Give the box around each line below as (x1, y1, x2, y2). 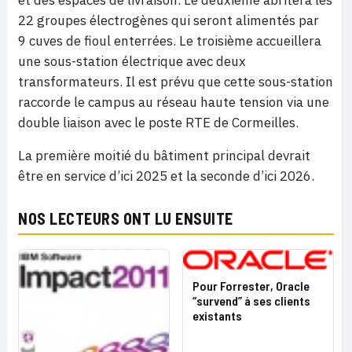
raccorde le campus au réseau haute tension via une (18, 93, 329, 112)
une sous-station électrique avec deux (18, 53, 246, 71)
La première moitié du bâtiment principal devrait (18, 147, 310, 165)
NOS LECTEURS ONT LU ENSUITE (18, 209, 233, 229)
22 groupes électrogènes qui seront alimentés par (18, 12, 319, 30)
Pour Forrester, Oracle (192, 278, 310, 294)
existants (192, 308, 242, 324)
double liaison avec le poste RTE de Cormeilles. (18, 114, 299, 132)
